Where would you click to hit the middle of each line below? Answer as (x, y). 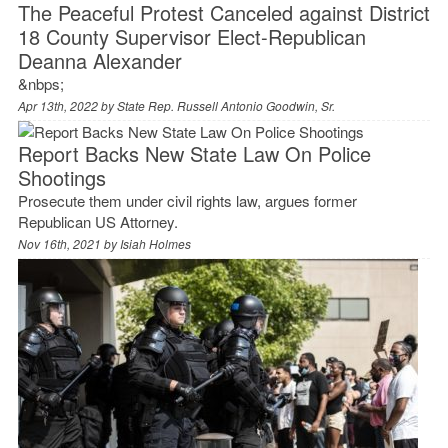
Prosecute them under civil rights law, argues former (187, 200)
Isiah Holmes (155, 243)
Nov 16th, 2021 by (68, 243)
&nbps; (40, 83)
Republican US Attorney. (97, 221)
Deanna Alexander (99, 60)
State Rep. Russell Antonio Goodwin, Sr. (225, 105)
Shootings (61, 177)
